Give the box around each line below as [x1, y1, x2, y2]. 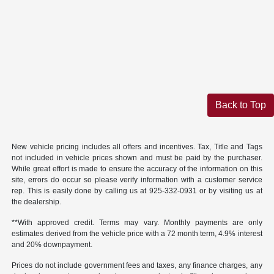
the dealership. [12, 198, 62, 207]
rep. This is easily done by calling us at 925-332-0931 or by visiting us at [12, 187, 262, 196]
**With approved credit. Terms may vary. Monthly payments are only [12, 218, 262, 228]
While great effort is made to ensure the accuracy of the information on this [12, 165, 262, 174]
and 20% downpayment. [12, 240, 93, 250]
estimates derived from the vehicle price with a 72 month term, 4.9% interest [12, 229, 262, 239]
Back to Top [215, 100, 266, 111]
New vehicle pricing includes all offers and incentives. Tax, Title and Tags [12, 143, 262, 152]
